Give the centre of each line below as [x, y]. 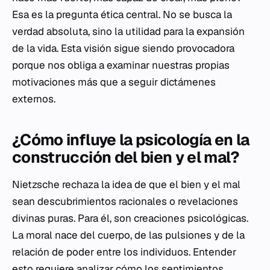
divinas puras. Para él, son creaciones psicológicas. [130, 218]
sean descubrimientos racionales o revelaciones [125, 201]
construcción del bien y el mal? [125, 157]
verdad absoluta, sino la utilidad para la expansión [128, 31]
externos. [34, 99]
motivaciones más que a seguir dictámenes [114, 82]
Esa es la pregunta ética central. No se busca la [122, 14]
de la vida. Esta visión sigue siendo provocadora [123, 48]
